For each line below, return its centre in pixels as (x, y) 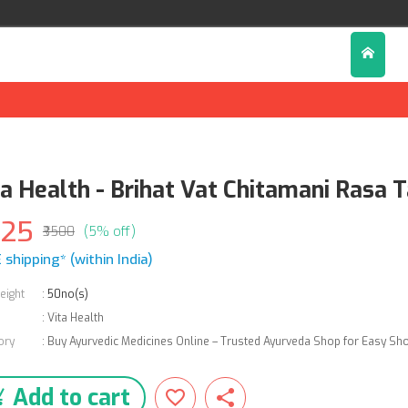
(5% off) (109, 232)
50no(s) (67, 294)
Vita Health (75, 318)
